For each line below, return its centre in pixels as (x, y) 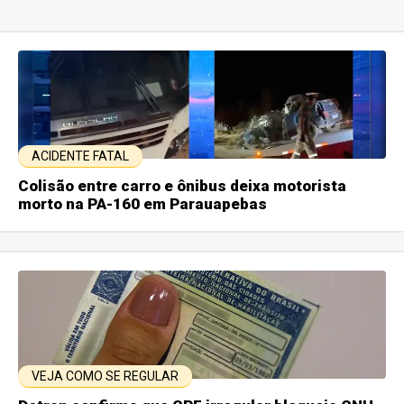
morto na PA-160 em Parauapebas (143, 203)
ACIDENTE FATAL (81, 156)
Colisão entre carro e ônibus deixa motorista (183, 185)
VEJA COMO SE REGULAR (106, 376)
